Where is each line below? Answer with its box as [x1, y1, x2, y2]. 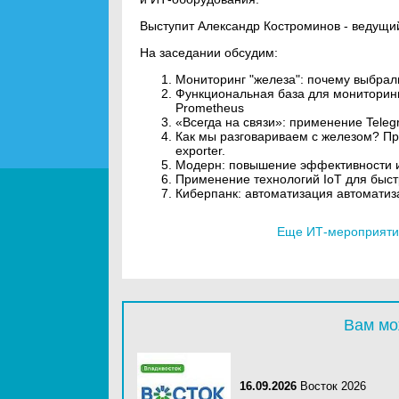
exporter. [175, 143, 225, 158]
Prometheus [175, 101, 244, 115]
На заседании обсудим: [140, 45, 278, 60]
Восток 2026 [300, 379, 366, 393]
